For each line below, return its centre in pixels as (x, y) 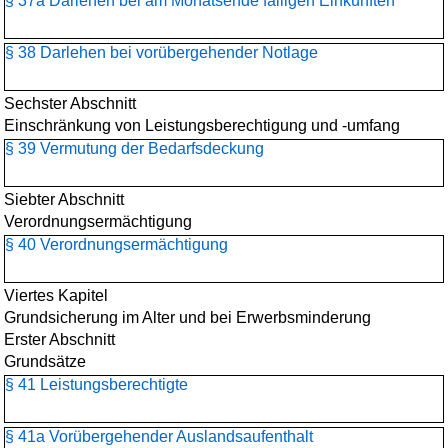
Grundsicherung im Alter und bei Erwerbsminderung (187, 317)
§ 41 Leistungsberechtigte (96, 384)
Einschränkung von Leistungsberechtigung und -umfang (202, 125)
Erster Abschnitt (59, 339)
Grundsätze (45, 361)
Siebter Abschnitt (64, 199)
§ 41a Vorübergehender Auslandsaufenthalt (159, 436)
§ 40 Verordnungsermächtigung (116, 244)
